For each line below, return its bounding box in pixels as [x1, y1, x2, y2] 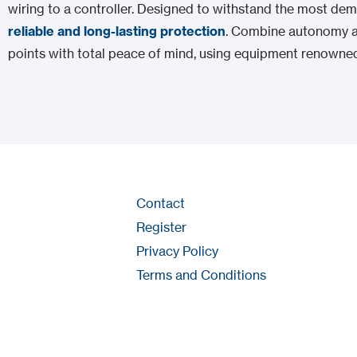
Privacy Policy [135, 242, 218, 259]
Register [135, 218, 186, 235]
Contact [135, 194, 185, 211]
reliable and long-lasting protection [8, 22, 226, 39]
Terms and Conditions [135, 266, 266, 283]
